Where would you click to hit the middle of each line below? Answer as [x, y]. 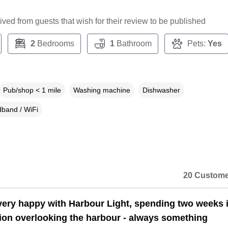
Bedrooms [54, 44]
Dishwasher [161, 90]
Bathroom [133, 44]
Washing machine [102, 90]
